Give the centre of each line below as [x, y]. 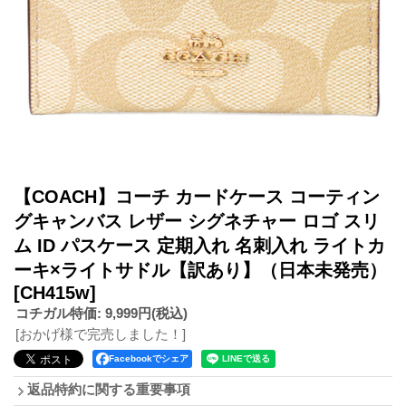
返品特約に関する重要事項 [109, 389]
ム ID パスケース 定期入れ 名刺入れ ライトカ [199, 245]
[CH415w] [55, 292]
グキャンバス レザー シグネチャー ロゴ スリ [197, 221]
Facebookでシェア [149, 358]
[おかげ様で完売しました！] [101, 333]
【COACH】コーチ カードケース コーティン [197, 196]
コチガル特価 [56, 313]
